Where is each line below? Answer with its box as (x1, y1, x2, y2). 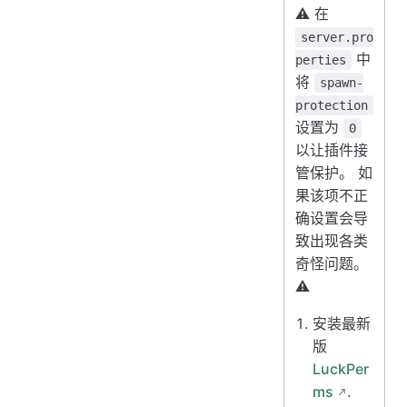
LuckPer (313, 360, 370, 378)
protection (295, 98, 368, 113)
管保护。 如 (295, 164, 372, 182)
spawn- (320, 75, 363, 90)
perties (295, 53, 346, 67)
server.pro (301, 30, 373, 45)
